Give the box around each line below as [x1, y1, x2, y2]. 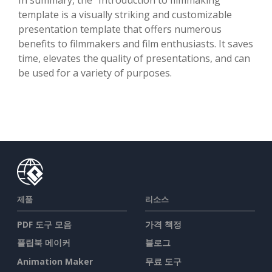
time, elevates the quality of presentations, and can [18, 51, 250, 65]
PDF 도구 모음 [17, 218, 72, 230]
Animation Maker [17, 255, 93, 267]
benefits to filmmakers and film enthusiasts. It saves [18, 36, 253, 50]
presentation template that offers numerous [18, 22, 222, 36]
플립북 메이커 [17, 237, 70, 249]
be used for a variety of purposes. [18, 66, 172, 80]
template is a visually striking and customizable [18, 7, 232, 21]
